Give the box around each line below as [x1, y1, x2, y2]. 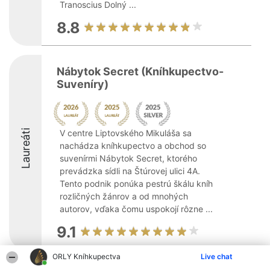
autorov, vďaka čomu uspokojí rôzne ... [60, 204, 213, 214]
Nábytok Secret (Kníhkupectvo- [57, 65, 224, 78]
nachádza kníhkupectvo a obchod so [60, 140, 206, 151]
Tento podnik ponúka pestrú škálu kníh [60, 178, 213, 189]
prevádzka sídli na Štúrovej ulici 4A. [60, 166, 200, 176]
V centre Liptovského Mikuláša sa [60, 128, 192, 138]
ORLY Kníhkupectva [52, 252, 121, 261]
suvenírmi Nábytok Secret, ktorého [60, 153, 197, 163]
